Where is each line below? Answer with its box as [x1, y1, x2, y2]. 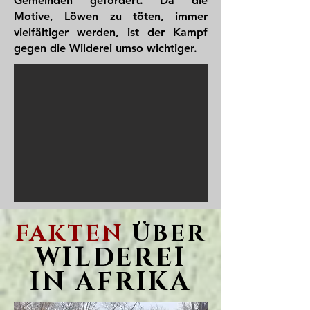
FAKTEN [15, 219, 132, 249]
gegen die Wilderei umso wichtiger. [14, 42, 197, 55]
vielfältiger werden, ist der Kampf [14, 26, 208, 39]
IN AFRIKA [30, 265, 192, 300]
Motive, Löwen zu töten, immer [14, 10, 208, 23]
